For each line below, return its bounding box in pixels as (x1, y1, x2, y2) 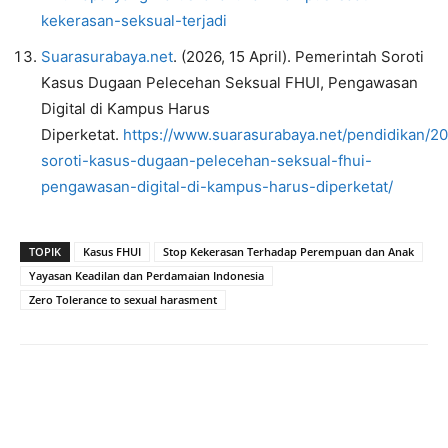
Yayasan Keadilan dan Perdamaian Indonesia (29, 267, 264, 283)
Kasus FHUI (83, 243, 141, 259)
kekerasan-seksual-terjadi (41, 10, 227, 30)
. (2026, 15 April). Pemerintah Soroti (173, 46, 424, 66)
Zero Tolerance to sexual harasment (29, 291, 217, 307)
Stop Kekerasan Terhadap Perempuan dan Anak (163, 243, 414, 259)
